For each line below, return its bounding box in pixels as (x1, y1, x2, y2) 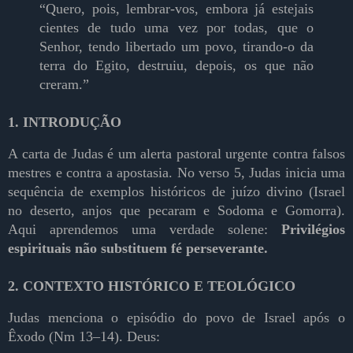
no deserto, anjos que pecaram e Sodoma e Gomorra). (8, 203, 345, 219)
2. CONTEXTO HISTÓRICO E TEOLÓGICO (8, 278, 295, 295)
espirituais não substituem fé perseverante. (8, 240, 268, 257)
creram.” (39, 76, 89, 93)
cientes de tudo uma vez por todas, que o (39, 20, 314, 36)
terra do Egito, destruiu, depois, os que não (39, 58, 314, 74)
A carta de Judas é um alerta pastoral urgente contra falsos (8, 146, 345, 162)
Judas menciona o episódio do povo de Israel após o (8, 310, 345, 326)
